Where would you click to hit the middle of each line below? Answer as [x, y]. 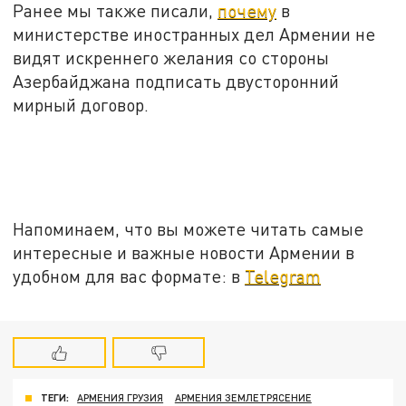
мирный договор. [81, 104]
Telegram [283, 275]
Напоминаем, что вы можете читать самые [188, 228]
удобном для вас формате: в [129, 275]
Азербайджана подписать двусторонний [176, 81]
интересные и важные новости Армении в [184, 252]
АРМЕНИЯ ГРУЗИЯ [121, 398]
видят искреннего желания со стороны [171, 57]
